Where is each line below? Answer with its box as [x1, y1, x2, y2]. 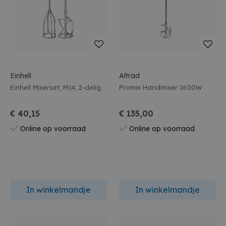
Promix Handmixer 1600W [143, 83, 202, 91]
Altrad [119, 71, 140, 80]
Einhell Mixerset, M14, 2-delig [10, 83, 101, 91]
